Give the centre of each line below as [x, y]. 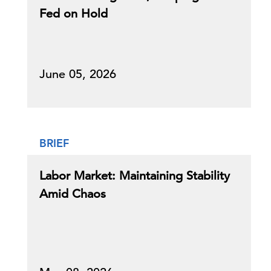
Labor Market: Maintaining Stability [135, 176]
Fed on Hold [73, 14]
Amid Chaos [73, 194]
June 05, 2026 [78, 74]
